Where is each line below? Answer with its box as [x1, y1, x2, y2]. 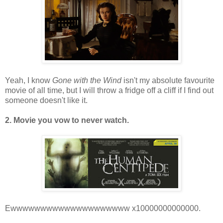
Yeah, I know [5, 76, 52, 85]
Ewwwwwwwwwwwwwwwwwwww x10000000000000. [5, 204, 201, 213]
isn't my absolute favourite [121, 76, 215, 85]
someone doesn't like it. [5, 96, 88, 105]
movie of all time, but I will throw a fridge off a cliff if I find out [5, 86, 214, 95]
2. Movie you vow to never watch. [5, 115, 129, 124]
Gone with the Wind [52, 76, 121, 85]
